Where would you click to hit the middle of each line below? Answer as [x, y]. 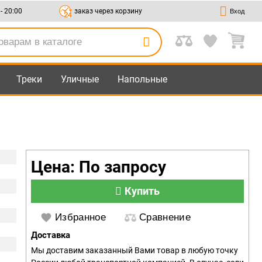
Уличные [80, 79]
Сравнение [165, 217]
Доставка [51, 235]
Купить [142, 191]
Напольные [142, 79]
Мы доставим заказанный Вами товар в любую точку [135, 250]
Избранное [81, 217]
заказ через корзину [107, 11]
